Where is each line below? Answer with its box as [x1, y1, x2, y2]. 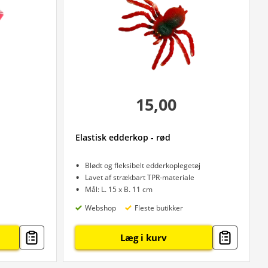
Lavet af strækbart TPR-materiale [84, 172, 194, 182]
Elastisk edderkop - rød [75, 132, 170, 143]
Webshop [84, 202, 116, 213]
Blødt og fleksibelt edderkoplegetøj [84, 160, 200, 170]
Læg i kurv [120, 232, 167, 243]
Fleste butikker [134, 202, 183, 213]
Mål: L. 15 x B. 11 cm [84, 184, 153, 194]
